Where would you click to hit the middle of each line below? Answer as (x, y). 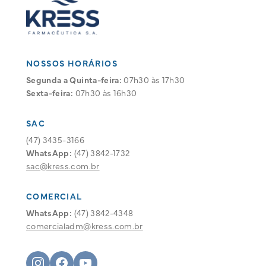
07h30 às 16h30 (105, 93)
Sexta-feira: (50, 93)
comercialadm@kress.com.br (85, 226)
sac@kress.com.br (63, 166)
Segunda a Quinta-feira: (74, 80)
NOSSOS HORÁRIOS (72, 63)
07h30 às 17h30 (153, 80)
